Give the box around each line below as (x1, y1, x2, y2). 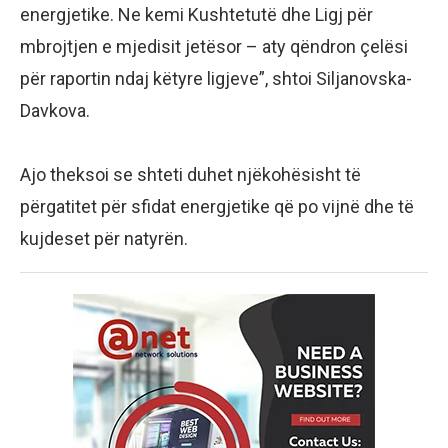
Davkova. (20, 100, 90, 122)
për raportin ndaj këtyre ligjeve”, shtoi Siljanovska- (20, 68, 412, 90)
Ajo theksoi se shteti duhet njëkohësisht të (20, 164, 361, 186)
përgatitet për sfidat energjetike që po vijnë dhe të (20, 196, 414, 218)
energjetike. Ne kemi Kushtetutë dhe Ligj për (20, 4, 373, 26)
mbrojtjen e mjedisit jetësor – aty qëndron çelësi (20, 36, 408, 58)
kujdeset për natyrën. (20, 228, 188, 250)
